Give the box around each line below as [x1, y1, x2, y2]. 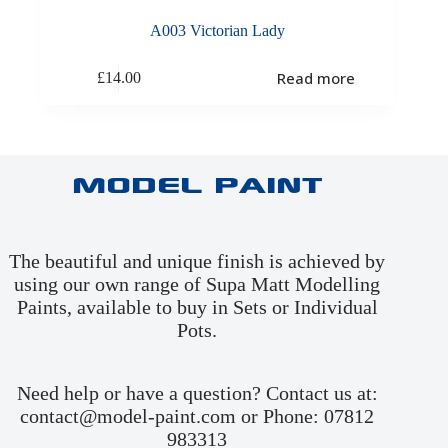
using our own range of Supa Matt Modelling [14, 273, 381, 296]
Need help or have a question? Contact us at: [16, 382, 378, 405]
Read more [276, 67, 355, 88]
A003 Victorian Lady [149, 22, 285, 40]
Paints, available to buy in [16, 296, 233, 319]
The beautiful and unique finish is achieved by [9, 250, 386, 273]
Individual [293, 296, 378, 319]
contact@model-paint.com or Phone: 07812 [20, 405, 375, 428]
